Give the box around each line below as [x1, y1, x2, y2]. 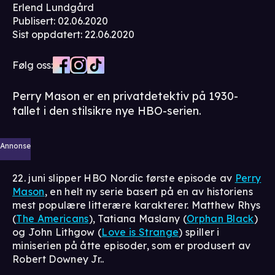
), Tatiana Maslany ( [88, 212, 187, 225]
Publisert [12, 14, 53, 27]
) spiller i [179, 225, 220, 238]
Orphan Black [186, 212, 254, 225]
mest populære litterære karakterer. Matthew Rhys [12, 198, 261, 211]
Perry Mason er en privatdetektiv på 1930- [12, 88, 238, 103]
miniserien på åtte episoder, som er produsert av [12, 239, 251, 252]
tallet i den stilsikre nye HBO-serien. [12, 103, 201, 118]
